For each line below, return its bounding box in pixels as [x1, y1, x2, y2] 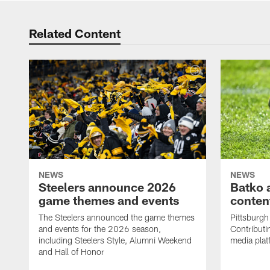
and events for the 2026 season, [39, 224, 161, 234]
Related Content [29, 26, 121, 40]
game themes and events [39, 193, 179, 208]
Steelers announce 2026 [39, 180, 176, 195]
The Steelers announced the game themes [39, 212, 195, 223]
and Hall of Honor [39, 246, 104, 257]
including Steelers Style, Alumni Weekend [39, 235, 192, 246]
